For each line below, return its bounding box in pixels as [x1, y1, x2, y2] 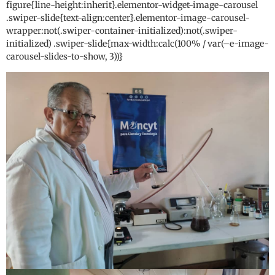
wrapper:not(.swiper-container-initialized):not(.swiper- [6, 25, 238, 36]
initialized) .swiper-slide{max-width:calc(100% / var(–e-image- [6, 37, 269, 49]
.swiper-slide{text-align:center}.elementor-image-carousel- [6, 12, 250, 23]
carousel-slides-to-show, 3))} [6, 50, 123, 62]
